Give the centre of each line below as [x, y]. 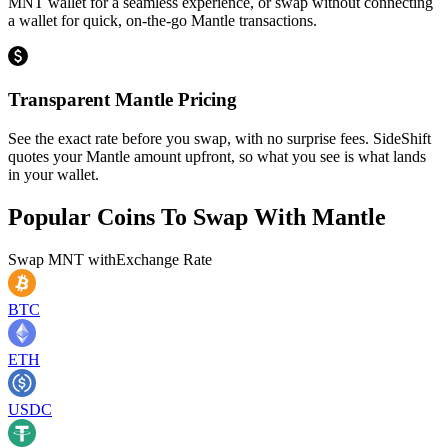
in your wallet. [53, 174]
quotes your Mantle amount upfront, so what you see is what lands [217, 156]
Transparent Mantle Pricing [122, 99]
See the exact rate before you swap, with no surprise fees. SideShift [219, 138]
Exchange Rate [164, 259]
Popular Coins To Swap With [160, 216]
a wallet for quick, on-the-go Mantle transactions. [162, 21]
